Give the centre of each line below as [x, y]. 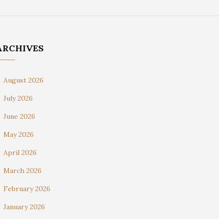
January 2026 [24, 207]
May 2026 [19, 134]
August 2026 [23, 80]
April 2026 [20, 153]
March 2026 [22, 171]
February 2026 [27, 189]
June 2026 [19, 116]
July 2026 [18, 98]
